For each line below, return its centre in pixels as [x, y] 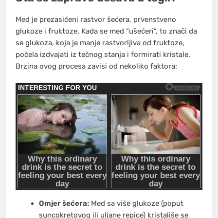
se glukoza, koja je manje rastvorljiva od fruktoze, [100, 43]
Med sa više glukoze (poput [136, 204]
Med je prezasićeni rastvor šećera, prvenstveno [96, 19]
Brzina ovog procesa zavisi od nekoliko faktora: [96, 66]
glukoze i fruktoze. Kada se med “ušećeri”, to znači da [106, 31]
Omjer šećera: [64, 204]
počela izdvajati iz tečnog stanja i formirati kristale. [103, 54]
